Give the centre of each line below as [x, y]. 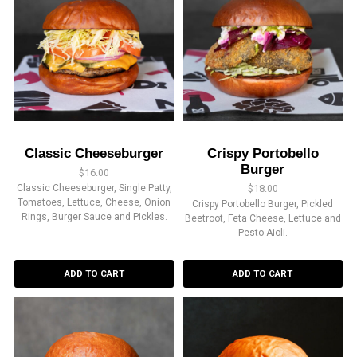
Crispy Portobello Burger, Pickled [263, 204]
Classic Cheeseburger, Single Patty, [94, 188]
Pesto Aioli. [263, 233]
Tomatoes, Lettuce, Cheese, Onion [94, 203]
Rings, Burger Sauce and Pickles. [94, 217]
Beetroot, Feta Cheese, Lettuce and [263, 219]
